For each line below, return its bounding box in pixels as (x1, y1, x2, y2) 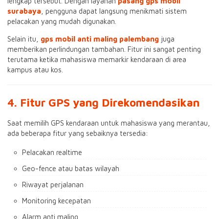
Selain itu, (7, 35, 41, 43)
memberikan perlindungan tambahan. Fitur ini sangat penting (7, 45, 201, 53)
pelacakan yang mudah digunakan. (7, 17, 116, 25)
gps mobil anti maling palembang (41, 35, 159, 43)
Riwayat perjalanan (22, 180, 84, 189)
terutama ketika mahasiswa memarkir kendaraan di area (7, 55, 186, 64)
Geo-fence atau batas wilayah (22, 164, 119, 173)
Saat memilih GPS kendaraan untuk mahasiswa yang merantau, (7, 119, 210, 127)
